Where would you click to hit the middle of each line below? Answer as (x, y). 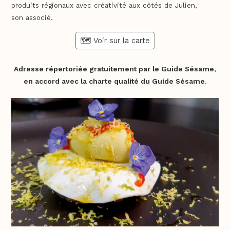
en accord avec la (56, 81)
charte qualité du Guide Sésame (147, 81)
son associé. (32, 17)
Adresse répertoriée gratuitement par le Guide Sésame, (115, 69)
